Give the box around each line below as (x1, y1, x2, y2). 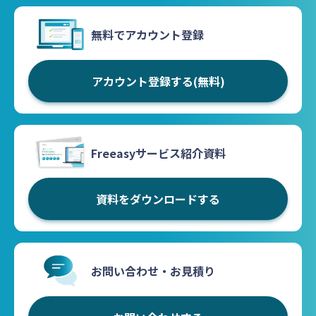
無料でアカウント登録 (91, 26, 205, 44)
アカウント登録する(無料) (91, 72, 225, 90)
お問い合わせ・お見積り (91, 262, 216, 280)
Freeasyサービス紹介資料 (91, 144, 226, 162)
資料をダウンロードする (96, 190, 220, 208)
